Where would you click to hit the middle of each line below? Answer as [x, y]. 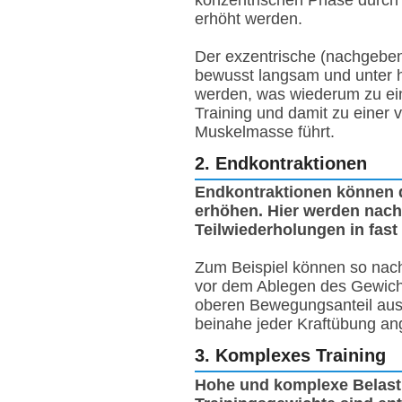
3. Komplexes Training [290, 355]
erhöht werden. [249, 18]
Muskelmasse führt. [265, 131]
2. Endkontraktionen [281, 162]
